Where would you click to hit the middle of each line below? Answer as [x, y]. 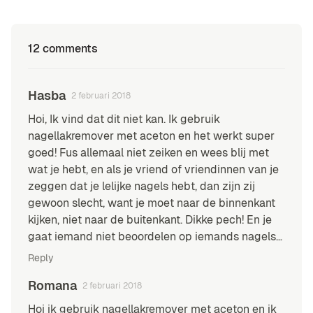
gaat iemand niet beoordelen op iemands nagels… [155, 236]
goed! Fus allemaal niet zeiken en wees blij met [148, 152]
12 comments [63, 48]
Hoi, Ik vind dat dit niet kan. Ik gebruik [124, 119]
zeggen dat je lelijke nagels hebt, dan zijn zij [141, 186]
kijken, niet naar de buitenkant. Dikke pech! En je [150, 219]
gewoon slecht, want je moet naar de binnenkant [152, 203]
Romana [52, 285]
